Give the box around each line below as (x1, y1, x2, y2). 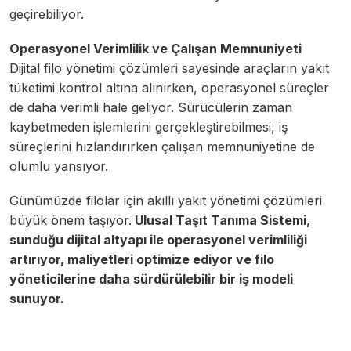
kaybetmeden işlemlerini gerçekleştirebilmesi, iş (9, 119, 288, 136)
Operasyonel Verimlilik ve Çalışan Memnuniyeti (9, 41, 302, 57)
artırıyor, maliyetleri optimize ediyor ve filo (9, 251, 274, 268)
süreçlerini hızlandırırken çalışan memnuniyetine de (9, 139, 315, 155)
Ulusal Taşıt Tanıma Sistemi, (132, 212, 310, 229)
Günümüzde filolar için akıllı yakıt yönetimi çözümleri (9, 193, 322, 209)
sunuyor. (9, 291, 64, 307)
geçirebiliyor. (9, 5, 84, 22)
